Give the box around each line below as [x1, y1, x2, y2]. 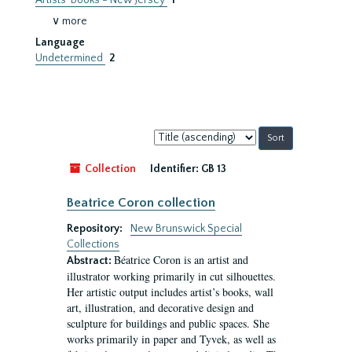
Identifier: [150, 163, 199, 175]
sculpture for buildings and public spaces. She [67, 316, 269, 331]
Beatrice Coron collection [67, 196, 215, 210]
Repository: [67, 222, 125, 235]
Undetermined [35, 52, 105, 64]
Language [35, 36, 85, 49]
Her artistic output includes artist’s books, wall [67, 284, 273, 299]
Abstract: [67, 255, 114, 267]
